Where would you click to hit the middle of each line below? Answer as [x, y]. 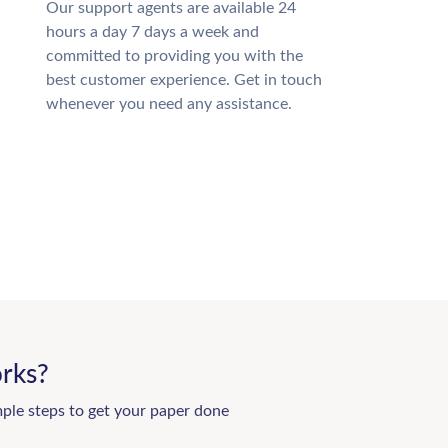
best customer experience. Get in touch [184, 80]
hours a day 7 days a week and [152, 32]
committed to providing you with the [174, 56]
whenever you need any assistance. [169, 104]
